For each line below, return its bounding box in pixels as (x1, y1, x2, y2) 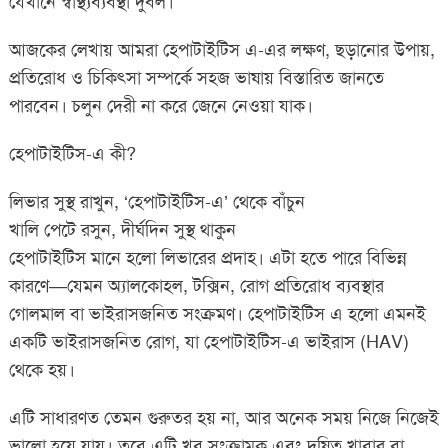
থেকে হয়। (8, 358, 75, 381)
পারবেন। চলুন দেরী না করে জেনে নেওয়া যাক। (8, 94, 313, 117)
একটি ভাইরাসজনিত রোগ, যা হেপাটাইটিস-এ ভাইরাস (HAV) (8, 330, 409, 353)
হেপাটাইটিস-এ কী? (8, 142, 136, 165)
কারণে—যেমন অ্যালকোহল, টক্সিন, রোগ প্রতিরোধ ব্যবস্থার (8, 274, 384, 297)
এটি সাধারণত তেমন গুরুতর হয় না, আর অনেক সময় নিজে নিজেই (8, 406, 439, 429)
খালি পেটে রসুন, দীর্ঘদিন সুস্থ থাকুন (8, 218, 236, 241)
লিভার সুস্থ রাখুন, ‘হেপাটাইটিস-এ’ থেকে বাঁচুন (8, 190, 305, 213)
